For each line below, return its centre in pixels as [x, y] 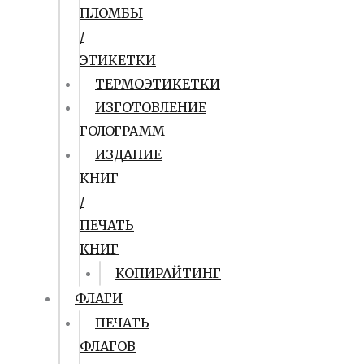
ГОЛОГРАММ [122, 131]
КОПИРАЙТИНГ [168, 273]
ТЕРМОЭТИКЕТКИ [158, 84]
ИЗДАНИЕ [128, 154]
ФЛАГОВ [108, 346]
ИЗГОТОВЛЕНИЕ [151, 107]
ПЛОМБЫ [111, 13]
